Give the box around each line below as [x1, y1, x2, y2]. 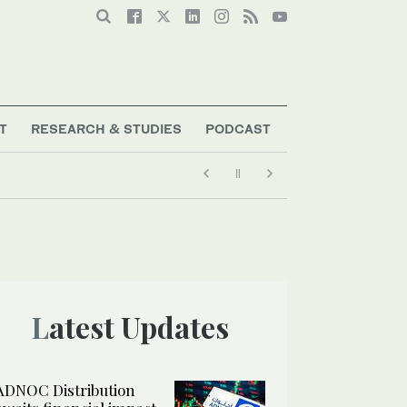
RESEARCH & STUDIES [31, 120, 183, 136]
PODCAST [204, 120, 271, 136]
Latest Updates [48, 306, 229, 346]
